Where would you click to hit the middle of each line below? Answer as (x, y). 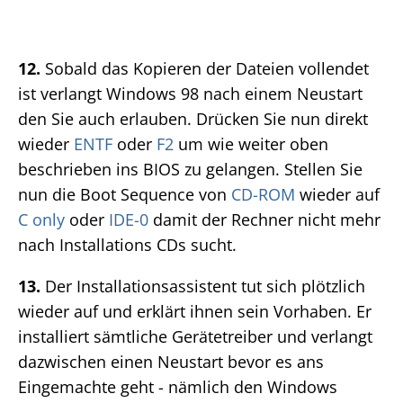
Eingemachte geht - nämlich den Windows (178, 387)
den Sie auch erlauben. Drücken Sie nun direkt (193, 119)
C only (41, 220)
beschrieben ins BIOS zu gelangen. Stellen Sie (190, 170)
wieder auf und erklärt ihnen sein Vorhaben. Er (195, 312)
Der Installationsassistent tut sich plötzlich (203, 287)
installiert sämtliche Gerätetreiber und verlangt (195, 337)
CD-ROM (263, 195)
